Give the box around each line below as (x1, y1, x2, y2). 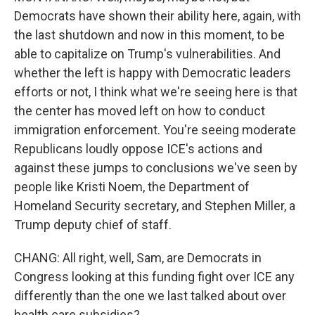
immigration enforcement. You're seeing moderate (14, 122, 296, 137)
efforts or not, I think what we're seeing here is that (14, 84, 297, 99)
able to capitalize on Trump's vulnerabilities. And (14, 46, 281, 61)
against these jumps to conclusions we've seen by (14, 160, 297, 175)
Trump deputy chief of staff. (14, 217, 172, 232)
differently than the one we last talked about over (14, 288, 286, 303)
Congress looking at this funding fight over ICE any (14, 269, 295, 284)
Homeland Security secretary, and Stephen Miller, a (14, 198, 295, 213)
